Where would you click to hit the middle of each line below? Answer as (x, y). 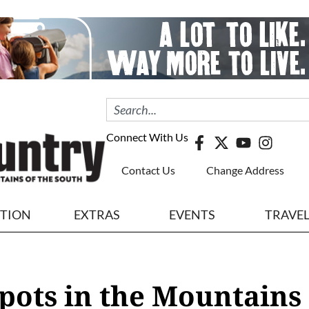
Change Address (245, 170)
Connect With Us (147, 137)
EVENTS (192, 215)
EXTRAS (97, 215)
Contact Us (149, 170)
